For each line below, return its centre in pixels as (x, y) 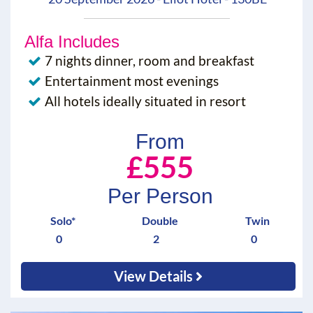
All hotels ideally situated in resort (145, 101)
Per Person (160, 196)
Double (160, 221)
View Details (155, 276)
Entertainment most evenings (132, 81)
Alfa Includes (72, 42)
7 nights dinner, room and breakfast (150, 61)
